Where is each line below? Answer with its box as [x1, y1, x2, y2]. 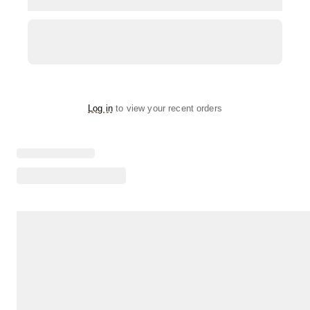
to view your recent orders [116, 103, 222, 113]
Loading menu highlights [16, 133, 123, 144]
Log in [88, 103, 113, 113]
